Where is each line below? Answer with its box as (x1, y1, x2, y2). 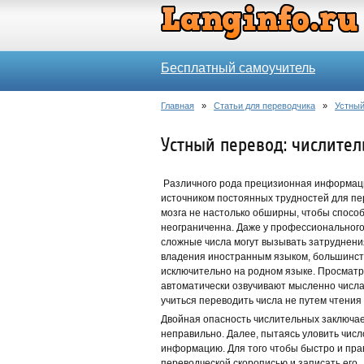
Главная (161, 101, 194, 110)
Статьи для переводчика (214, 101, 315, 110)
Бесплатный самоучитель (161, 61, 315, 75)
